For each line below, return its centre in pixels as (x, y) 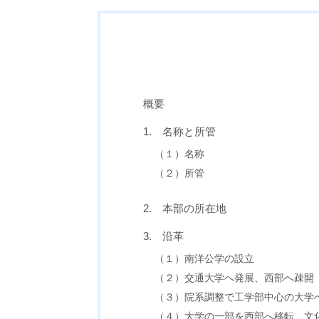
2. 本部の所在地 (184, 208)
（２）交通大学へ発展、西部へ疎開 (235, 278)
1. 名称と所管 (179, 131)
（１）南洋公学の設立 (205, 258)
